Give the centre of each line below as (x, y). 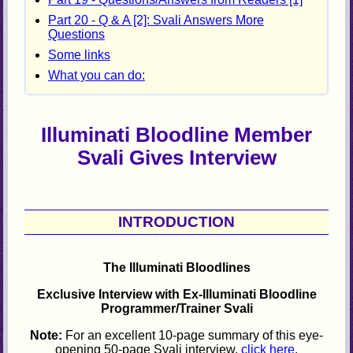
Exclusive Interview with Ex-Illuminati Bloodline (176, 295)
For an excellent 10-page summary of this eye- (193, 336)
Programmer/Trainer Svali (176, 309)
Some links (79, 55)
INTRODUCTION (176, 221)
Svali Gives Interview (176, 157)
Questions (76, 35)
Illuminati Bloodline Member (176, 134)
